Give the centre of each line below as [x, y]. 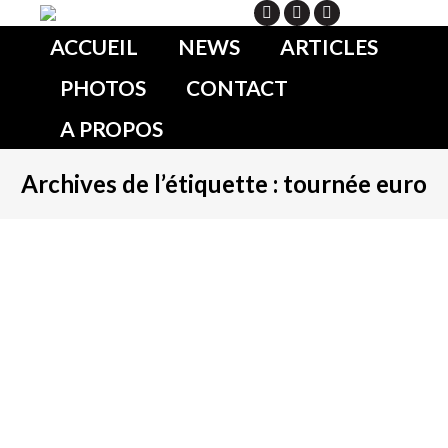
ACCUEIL [94, 46]
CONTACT [237, 87]
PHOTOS [103, 87]
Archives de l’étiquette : [152, 183]
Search [386, 12]
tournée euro [355, 183]
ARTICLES [329, 46]
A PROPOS [111, 128]
